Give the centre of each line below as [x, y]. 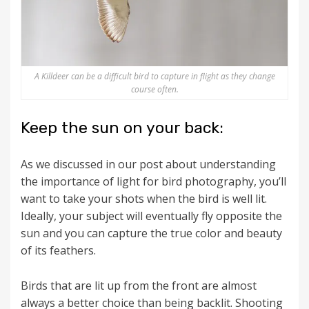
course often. [154, 90]
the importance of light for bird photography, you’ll [153, 182]
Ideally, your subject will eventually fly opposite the [151, 216]
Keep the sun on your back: [122, 128]
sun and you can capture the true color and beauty [151, 233]
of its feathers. [58, 251]
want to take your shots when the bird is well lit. [144, 199]
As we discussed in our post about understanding [148, 165]
